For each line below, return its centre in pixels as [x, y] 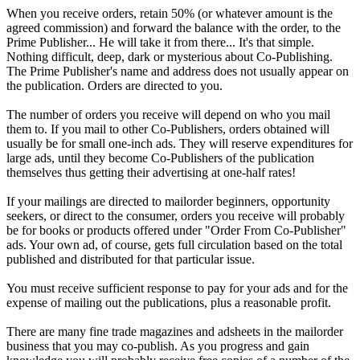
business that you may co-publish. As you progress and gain [158, 346]
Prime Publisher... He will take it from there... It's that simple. [160, 42]
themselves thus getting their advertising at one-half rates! [151, 172]
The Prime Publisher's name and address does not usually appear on [178, 71]
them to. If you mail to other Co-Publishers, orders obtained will [168, 129]
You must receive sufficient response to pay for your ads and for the [177, 288]
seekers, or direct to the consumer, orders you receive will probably [176, 215]
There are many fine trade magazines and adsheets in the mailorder [175, 331]
